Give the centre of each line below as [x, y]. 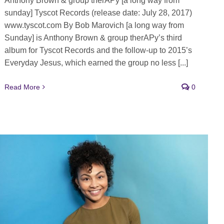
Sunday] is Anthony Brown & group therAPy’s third [93, 38]
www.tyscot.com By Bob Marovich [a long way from [94, 25]
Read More [22, 87]
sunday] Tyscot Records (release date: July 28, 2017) [98, 13]
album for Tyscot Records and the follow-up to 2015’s [98, 50]
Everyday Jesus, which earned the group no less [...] [96, 63]
